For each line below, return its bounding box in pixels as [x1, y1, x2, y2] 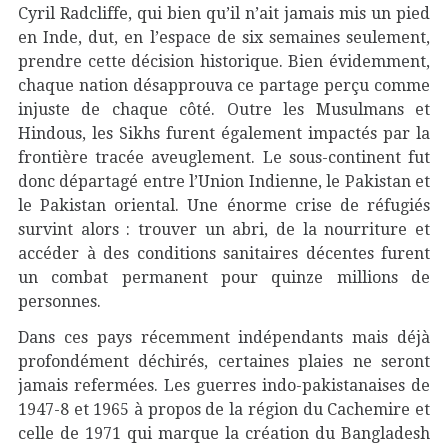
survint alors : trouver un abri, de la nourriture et [18, 220, 430, 239]
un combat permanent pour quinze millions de [18, 268, 430, 287]
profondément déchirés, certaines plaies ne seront [18, 352, 430, 371]
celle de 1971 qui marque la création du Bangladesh [18, 424, 430, 443]
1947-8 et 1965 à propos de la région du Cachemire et [18, 400, 430, 419]
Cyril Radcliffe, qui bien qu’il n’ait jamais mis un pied [18, 4, 430, 23]
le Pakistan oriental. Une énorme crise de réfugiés [18, 196, 430, 215]
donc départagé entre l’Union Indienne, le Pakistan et [18, 172, 430, 191]
